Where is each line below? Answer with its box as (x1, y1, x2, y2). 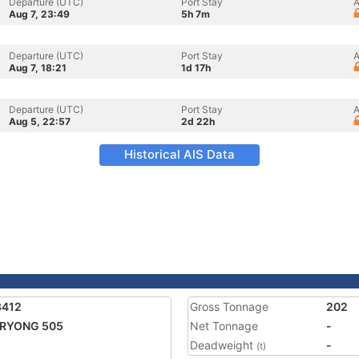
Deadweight (190, 338, 256, 352)
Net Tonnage (190, 319, 258, 333)
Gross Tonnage (190, 300, 268, 313)
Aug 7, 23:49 (9, 8, 70, 20)
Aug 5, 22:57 (9, 115, 71, 127)
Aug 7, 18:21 (9, 62, 67, 74)
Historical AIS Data (124, 147, 235, 162)
